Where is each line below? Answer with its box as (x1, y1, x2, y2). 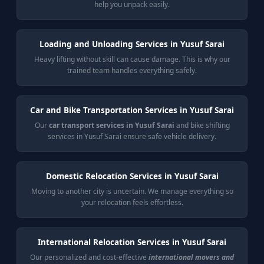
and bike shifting (174, 120, 230, 130)
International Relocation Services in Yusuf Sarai (38, 236, 226, 247)
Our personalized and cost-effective (30, 252, 148, 262)
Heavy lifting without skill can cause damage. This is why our (34, 54, 230, 64)
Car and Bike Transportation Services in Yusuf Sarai (30, 104, 234, 115)
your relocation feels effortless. (81, 197, 183, 207)
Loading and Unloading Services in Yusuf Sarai (39, 38, 225, 49)
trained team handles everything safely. (67, 65, 197, 75)
